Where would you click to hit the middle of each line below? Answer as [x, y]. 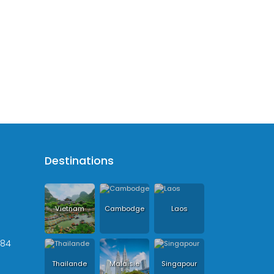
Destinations [79, 161]
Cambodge [124, 209]
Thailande [70, 263]
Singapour [180, 263]
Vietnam [69, 209]
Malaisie [124, 263]
